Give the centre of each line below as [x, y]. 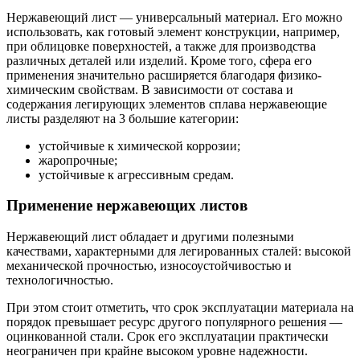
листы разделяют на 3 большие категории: [123, 118]
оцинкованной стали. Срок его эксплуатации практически [168, 337]
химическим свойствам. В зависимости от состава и [150, 89]
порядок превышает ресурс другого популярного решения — [174, 322]
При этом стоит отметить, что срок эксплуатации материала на [180, 308]
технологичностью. [60, 280]
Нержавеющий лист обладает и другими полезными [150, 237]
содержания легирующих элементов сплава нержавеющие [167, 104]
